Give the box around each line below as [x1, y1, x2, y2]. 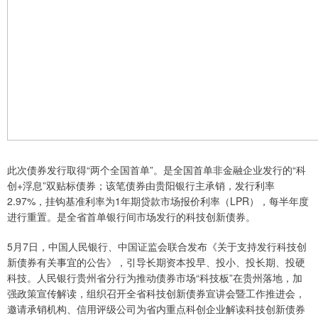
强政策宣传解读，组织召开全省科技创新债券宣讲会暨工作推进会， [7, 286, 305, 301]
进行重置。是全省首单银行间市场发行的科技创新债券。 [7, 209, 256, 224]
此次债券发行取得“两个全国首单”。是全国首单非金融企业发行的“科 [7, 163, 306, 177]
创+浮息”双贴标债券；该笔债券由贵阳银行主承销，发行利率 [7, 178, 275, 193]
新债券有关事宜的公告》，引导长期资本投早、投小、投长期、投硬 [7, 255, 305, 270]
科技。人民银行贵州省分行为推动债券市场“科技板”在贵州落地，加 [7, 270, 302, 285]
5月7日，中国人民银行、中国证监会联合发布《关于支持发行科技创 [7, 239, 307, 254]
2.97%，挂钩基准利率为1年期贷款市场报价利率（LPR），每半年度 [7, 194, 309, 209]
